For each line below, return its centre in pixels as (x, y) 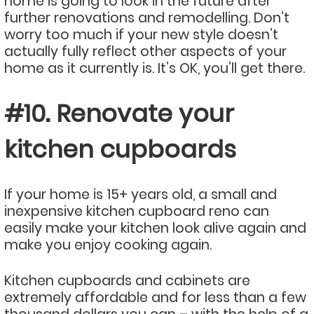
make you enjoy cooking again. (108, 245)
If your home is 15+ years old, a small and (141, 194)
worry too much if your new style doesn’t (141, 34)
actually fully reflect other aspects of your (145, 51)
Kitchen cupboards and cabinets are (127, 280)
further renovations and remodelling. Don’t (147, 18)
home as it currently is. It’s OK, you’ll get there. (155, 68)
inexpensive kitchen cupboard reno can (137, 211)
